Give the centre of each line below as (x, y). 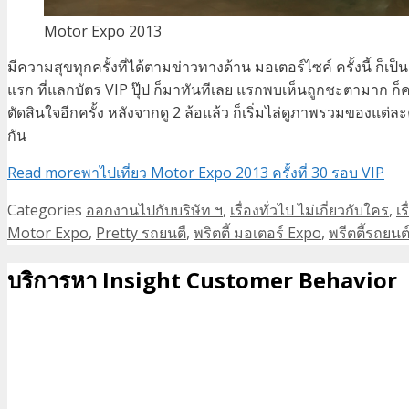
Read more (44, 172)
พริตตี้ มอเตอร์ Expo (257, 232)
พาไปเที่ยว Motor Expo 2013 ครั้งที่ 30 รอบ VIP (233, 172)
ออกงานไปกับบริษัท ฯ (154, 210)
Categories (47, 210)
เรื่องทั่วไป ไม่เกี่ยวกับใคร (309, 210)
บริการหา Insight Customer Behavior (202, 279)
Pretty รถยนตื (141, 232)
